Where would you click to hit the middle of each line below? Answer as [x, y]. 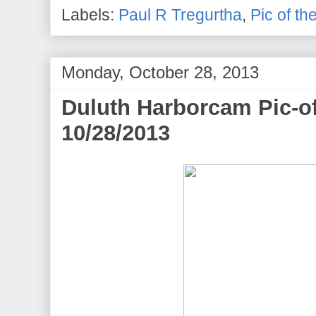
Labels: [90, 16]
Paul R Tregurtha [180, 16]
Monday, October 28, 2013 [160, 73]
